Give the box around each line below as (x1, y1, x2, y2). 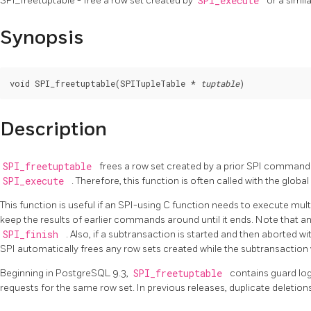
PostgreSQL (56, 267, 112, 280)
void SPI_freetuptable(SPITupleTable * (10, 78, 201, 90)
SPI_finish (2, 228, 64, 242)
